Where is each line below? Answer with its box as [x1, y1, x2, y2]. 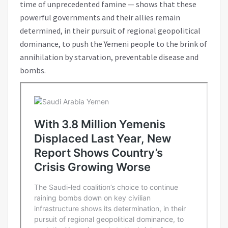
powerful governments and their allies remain [20, 12, 180, 22]
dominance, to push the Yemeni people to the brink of [20, 38, 207, 49]
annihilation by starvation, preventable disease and [20, 51, 198, 62]
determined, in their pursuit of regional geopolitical [20, 25, 201, 36]
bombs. [20, 65, 46, 75]
